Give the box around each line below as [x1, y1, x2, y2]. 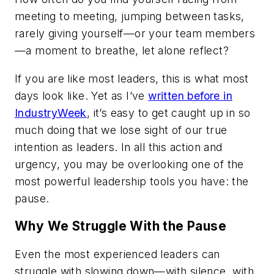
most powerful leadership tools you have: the [15, 174, 249, 188]
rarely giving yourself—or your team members [15, 27, 256, 40]
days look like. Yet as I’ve [15, 89, 149, 102]
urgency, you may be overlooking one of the [15, 157, 244, 171]
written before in [148, 89, 233, 102]
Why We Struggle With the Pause [15, 218, 226, 234]
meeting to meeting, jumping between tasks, [15, 10, 245, 23]
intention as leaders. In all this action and [15, 140, 223, 154]
